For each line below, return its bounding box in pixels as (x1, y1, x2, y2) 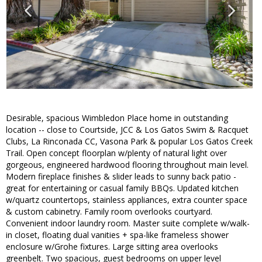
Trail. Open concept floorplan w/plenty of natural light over (6, 147, 227, 159)
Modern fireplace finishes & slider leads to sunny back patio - (6, 171, 236, 182)
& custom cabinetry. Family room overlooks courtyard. (6, 206, 212, 218)
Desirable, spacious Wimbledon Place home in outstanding (6, 112, 228, 124)
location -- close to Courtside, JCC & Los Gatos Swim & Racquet (6, 124, 249, 136)
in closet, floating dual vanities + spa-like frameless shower (6, 229, 229, 241)
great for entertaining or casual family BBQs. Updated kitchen (6, 182, 239, 194)
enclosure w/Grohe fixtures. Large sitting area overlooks (6, 241, 218, 253)
